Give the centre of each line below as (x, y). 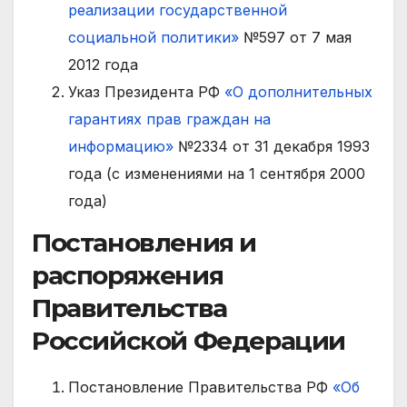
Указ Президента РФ (146, 91)
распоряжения (128, 275)
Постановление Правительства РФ (200, 387)
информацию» (121, 146)
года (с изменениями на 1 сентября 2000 (217, 173)
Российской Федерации (189, 340)
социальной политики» (154, 37)
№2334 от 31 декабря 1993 (272, 146)
